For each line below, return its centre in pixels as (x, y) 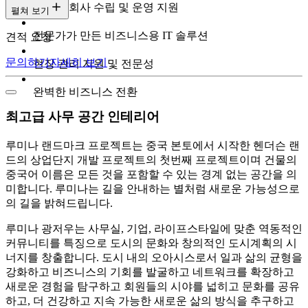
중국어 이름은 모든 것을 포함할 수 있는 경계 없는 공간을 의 (151, 174)
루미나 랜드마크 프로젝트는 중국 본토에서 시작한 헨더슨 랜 (153, 145)
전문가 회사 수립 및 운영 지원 (106, 8)
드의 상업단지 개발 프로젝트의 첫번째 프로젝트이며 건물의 (151, 159)
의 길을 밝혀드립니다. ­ (60, 203)
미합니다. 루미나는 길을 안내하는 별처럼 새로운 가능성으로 (153, 188)
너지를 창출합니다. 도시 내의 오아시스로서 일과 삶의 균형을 (154, 257)
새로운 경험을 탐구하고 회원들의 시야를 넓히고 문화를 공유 (153, 286)
